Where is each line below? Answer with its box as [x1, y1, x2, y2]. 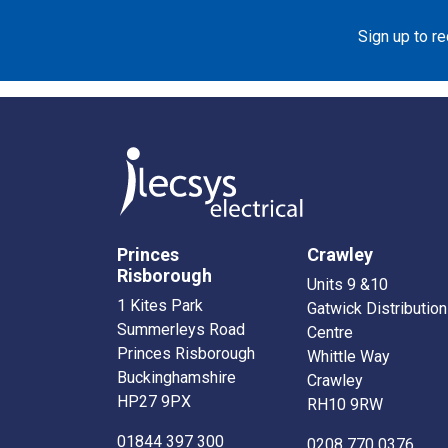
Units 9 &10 [307, 275, 388, 295]
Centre [307, 323, 353, 343]
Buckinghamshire [117, 368, 236, 388]
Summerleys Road [117, 320, 245, 340]
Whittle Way [307, 347, 390, 367]
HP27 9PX [117, 392, 191, 412]
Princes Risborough [117, 344, 255, 364]
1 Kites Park [117, 296, 203, 316]
